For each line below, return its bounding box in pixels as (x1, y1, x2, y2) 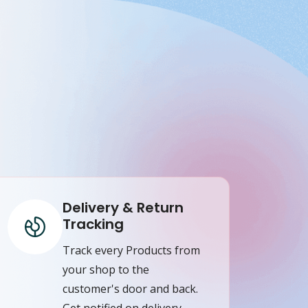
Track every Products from (63, 242, 200, 258)
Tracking (63, 214, 124, 234)
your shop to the (63, 261, 149, 277)
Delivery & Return (63, 197, 184, 217)
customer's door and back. (63, 280, 198, 296)
